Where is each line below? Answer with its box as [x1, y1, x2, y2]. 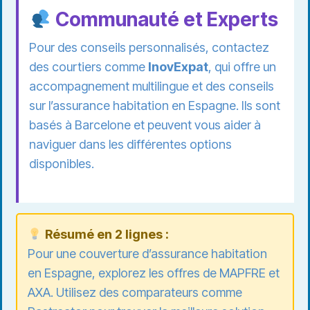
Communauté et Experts [51, 8, 278, 32]
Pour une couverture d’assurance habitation [28, 246, 267, 262]
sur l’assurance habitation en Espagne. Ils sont [29, 98, 280, 113]
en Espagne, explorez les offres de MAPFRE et [28, 266, 280, 281]
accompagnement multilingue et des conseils [29, 79, 274, 94]
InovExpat [148, 60, 208, 75]
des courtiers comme [29, 60, 148, 75]
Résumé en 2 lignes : [42, 227, 169, 242]
